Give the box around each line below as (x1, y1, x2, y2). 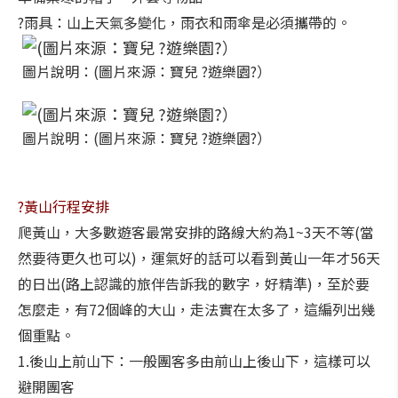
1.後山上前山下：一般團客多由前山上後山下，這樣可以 (18, 350, 370, 371)
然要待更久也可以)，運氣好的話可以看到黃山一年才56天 (18, 247, 380, 268)
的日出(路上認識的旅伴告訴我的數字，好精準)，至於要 (18, 273, 370, 294)
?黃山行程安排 (18, 195, 109, 217)
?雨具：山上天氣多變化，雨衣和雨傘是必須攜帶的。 (18, 12, 351, 33)
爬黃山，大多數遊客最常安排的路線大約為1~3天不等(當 (18, 221, 374, 243)
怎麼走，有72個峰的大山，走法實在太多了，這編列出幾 (18, 298, 375, 320)
